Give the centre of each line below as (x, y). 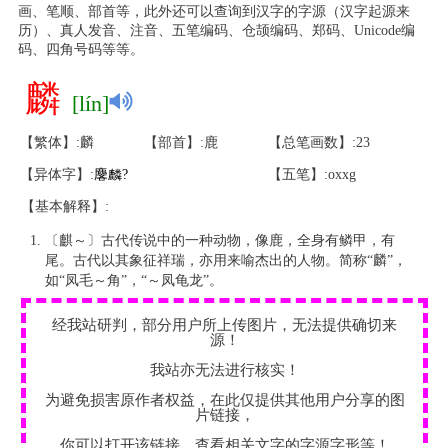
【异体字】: (57, 174)
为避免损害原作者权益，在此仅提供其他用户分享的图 (224, 400)
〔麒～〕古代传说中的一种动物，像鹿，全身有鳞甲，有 (220, 240)
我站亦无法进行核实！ (224, 370)
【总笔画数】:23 (319, 142)
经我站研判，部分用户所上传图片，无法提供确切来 (224, 325)
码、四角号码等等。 (80, 49)
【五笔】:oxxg (312, 174)
